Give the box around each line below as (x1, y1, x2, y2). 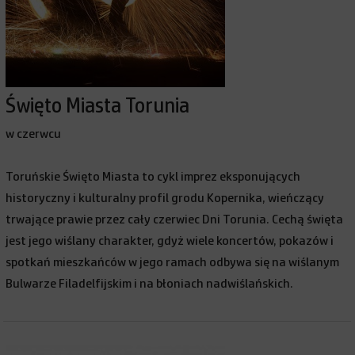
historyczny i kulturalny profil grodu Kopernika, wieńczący (6, 192, 325, 204)
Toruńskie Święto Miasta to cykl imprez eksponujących (6, 170, 301, 183)
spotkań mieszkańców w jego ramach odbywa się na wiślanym (6, 256, 340, 269)
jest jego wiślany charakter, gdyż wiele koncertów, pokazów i (6, 235, 334, 247)
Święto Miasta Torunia (6, 96, 190, 116)
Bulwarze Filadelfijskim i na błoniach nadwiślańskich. (6, 277, 294, 290)
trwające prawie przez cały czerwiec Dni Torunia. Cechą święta (6, 213, 344, 226)
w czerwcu (6, 128, 62, 140)
